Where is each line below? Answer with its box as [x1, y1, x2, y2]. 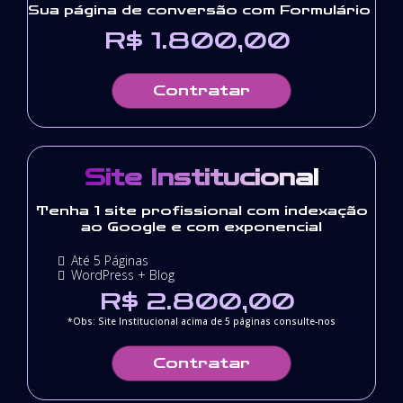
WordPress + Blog [71, 265, 178, 283]
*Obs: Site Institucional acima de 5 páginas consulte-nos [67, 314, 336, 327]
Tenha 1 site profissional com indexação [35, 202, 368, 219]
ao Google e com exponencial [81, 219, 322, 235]
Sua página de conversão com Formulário [28, 2, 375, 18]
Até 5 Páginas [71, 251, 148, 269]
